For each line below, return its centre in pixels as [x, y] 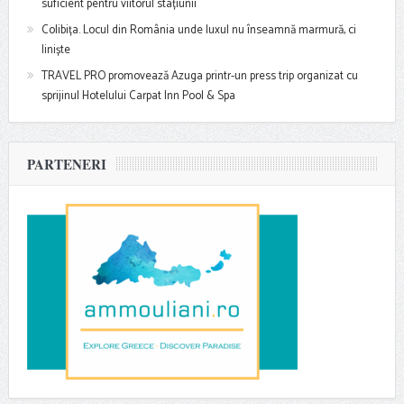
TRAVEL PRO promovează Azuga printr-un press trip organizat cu [199, 77]
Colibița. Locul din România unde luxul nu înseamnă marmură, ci [198, 31]
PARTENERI [66, 165]
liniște [55, 50]
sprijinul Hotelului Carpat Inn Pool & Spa [138, 96]
